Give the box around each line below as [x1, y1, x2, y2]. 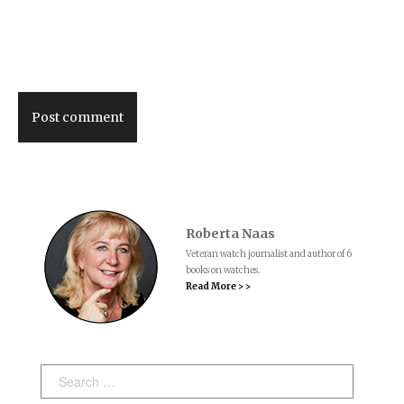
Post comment [32, 108, 124, 125]
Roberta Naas [186, 225, 276, 243]
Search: [40, 368, 85, 385]
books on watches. [186, 264, 261, 277]
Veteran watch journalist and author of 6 [186, 248, 353, 261]
